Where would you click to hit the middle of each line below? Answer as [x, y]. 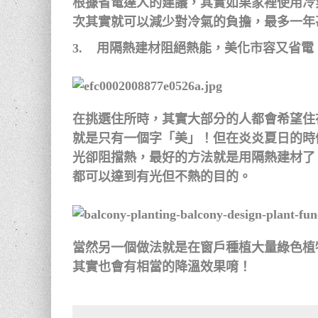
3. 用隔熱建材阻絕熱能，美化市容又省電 [193, 48]
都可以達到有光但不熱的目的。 [162, 177]
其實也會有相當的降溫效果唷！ [162, 267]
